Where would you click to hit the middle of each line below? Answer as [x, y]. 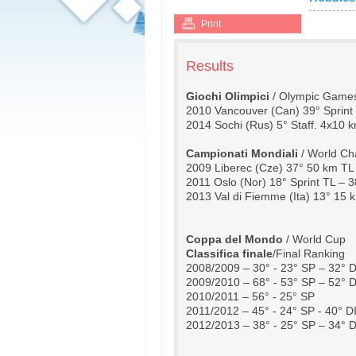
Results [210, 66]
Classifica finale [229, 253]
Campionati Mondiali [242, 153]
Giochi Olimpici [229, 96]
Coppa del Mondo [234, 239]
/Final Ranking [309, 253]
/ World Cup [314, 239]
